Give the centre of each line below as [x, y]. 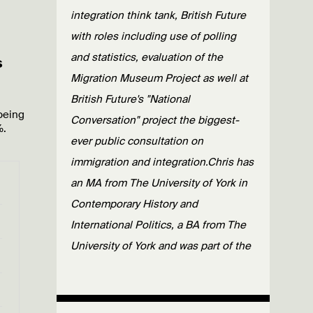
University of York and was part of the [161, 246]
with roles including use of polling [153, 36]
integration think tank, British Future [158, 15]
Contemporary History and [134, 204]
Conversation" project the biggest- [155, 120]
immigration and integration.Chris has [162, 162]
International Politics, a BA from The [158, 225]
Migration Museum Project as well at [159, 78]
